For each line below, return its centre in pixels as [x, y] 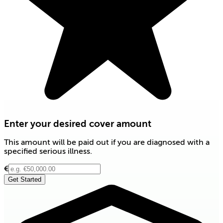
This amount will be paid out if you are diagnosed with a [107, 143]
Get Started [25, 180]
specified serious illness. [48, 152]
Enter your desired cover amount [78, 123]
